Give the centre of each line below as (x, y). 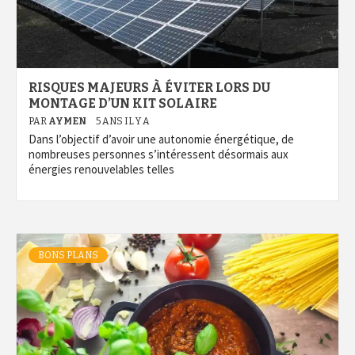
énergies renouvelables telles (101, 169)
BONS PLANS (68, 255)
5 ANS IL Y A (123, 121)
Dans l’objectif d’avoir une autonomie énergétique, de (161, 139)
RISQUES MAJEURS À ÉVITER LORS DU (149, 88)
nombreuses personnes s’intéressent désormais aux (158, 154)
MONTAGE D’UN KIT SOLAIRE (123, 103)
